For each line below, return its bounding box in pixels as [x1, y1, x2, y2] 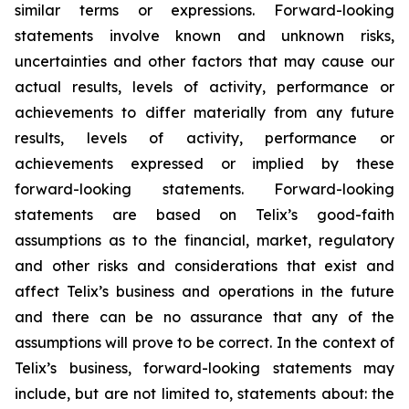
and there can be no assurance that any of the [15, 308, 394, 326]
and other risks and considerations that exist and [15, 257, 394, 275]
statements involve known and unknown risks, [15, 26, 394, 45]
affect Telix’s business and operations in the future [15, 282, 394, 300]
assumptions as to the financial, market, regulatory [15, 231, 394, 249]
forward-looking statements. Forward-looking [15, 180, 394, 198]
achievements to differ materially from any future [15, 103, 394, 121]
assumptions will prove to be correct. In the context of [15, 333, 394, 351]
